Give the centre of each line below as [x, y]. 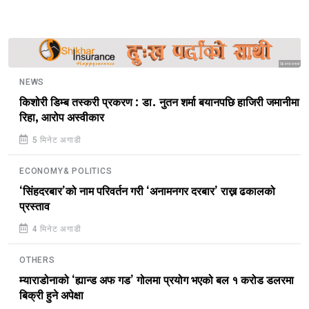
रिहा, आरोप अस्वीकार [62, 118]
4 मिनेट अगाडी [55, 229]
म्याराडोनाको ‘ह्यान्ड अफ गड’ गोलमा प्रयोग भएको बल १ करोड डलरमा [157, 280]
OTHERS [37, 260]
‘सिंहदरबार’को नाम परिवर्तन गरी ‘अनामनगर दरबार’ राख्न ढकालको [147, 191]
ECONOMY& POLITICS [66, 171]
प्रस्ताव [34, 207]
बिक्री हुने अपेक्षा [51, 296]
